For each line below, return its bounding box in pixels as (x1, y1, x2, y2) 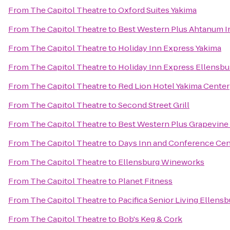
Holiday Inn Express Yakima (118, 43, 221, 53)
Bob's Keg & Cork (118, 214, 182, 224)
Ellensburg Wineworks (118, 157, 204, 167)
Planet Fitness (118, 176, 172, 186)
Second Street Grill (118, 100, 189, 110)
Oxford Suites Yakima (118, 5, 197, 15)
